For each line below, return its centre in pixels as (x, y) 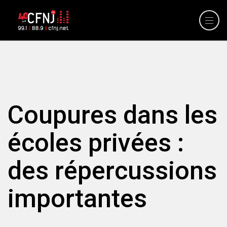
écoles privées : (96, 143)
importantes (77, 199)
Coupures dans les (112, 115)
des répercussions (112, 171)
